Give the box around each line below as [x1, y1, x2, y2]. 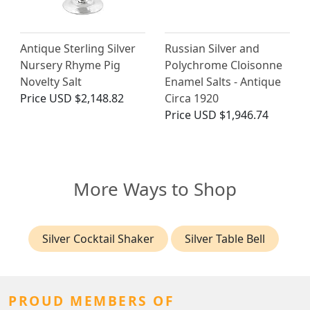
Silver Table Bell [185, 231, 265, 247]
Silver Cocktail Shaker [42, 231, 154, 247]
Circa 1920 [165, 91, 219, 107]
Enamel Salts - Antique [165, 74, 281, 90]
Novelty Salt [20, 74, 82, 90]
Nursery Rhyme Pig [20, 57, 120, 73]
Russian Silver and [165, 41, 259, 57]
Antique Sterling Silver [20, 41, 136, 57]
